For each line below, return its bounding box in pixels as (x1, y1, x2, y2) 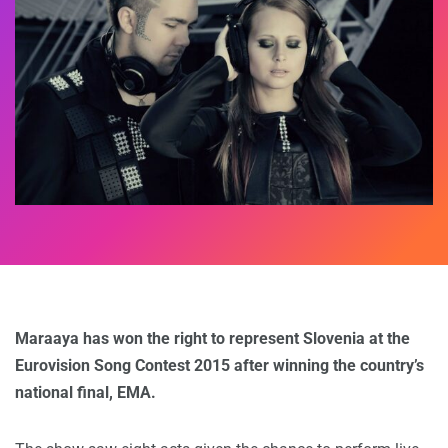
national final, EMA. (15, 383, 156, 403)
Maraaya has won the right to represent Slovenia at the (15, 329, 410, 349)
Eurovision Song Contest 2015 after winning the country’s (15, 356, 424, 376)
